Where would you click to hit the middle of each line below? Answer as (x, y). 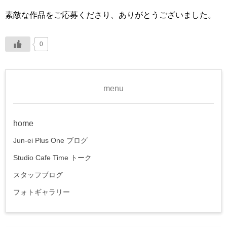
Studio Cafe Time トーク (52, 157)
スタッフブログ (38, 175)
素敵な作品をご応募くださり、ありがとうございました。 (110, 15)
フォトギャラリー (42, 192)
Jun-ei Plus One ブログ (50, 140)
